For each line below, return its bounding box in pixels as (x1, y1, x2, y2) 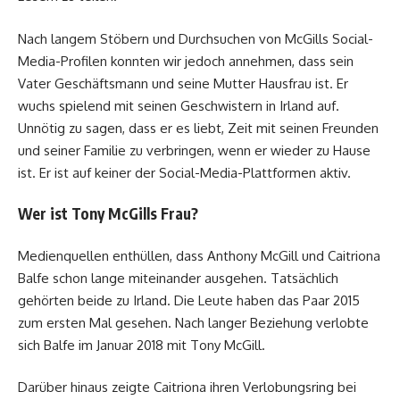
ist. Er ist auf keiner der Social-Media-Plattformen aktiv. (18, 163, 351, 181)
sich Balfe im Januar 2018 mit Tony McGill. (18, 336, 265, 354)
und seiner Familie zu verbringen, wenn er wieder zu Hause (18, 141, 371, 159)
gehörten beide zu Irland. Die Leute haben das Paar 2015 (18, 291, 360, 309)
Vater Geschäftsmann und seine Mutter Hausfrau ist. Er (18, 74, 348, 92)
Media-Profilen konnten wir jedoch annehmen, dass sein (18, 52, 354, 70)
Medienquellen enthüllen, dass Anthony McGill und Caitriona (18, 246, 380, 264)
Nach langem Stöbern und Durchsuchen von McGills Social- (18, 29, 373, 47)
